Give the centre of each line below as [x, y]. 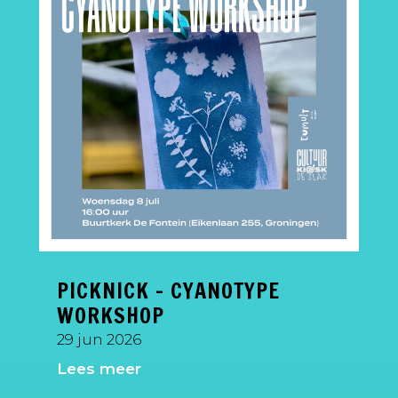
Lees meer [99, 369]
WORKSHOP [110, 316]
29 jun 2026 [99, 340]
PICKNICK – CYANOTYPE [168, 291]
